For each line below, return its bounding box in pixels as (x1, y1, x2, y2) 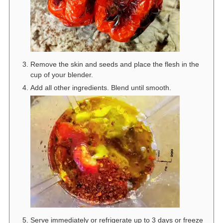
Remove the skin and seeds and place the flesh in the (30, 60, 199, 69)
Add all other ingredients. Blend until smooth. (30, 84, 171, 92)
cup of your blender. (30, 71, 93, 79)
